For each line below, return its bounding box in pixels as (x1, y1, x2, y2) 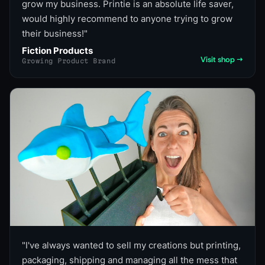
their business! (22, 28, 84, 40)
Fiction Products (22, 46, 93, 57)
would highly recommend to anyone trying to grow (22, 13, 232, 25)
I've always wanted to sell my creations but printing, (25, 240, 241, 251)
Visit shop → (201, 54, 243, 65)
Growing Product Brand (22, 57, 116, 65)
